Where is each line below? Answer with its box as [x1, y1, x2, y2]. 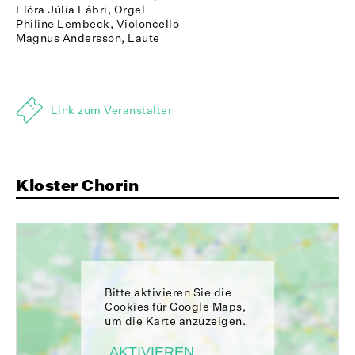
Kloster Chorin [16, 174, 139, 196]
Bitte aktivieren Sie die [105, 285, 232, 300]
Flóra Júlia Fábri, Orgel [16, 2, 145, 17]
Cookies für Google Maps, [105, 300, 246, 314]
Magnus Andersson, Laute [16, 31, 160, 45]
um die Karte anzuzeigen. [105, 314, 246, 328]
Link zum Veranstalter [50, 103, 173, 117]
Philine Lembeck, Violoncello [16, 17, 179, 31]
